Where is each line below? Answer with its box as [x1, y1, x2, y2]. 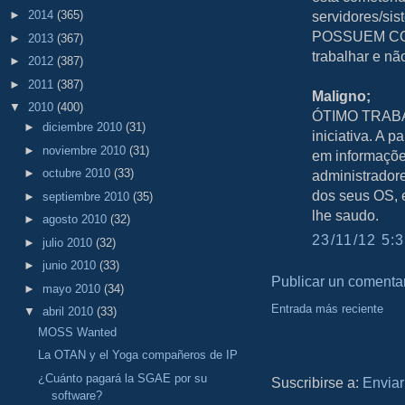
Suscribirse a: [271, 374, 363, 391]
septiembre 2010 [42, 189, 133, 203]
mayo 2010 [42, 281, 104, 296]
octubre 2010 [42, 166, 114, 181]
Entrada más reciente [271, 302, 383, 316]
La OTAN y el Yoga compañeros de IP [38, 348, 239, 363]
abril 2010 [42, 305, 97, 319]
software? [52, 388, 103, 402]
